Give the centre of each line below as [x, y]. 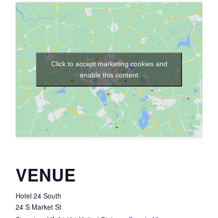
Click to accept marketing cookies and [109, 64]
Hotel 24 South [38, 196]
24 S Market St [38, 207]
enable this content [109, 75]
